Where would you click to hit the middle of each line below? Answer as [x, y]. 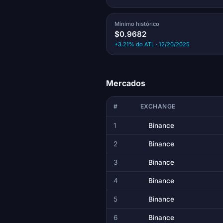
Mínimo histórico [137, 24]
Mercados [125, 83]
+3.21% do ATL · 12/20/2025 [152, 44]
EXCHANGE [158, 106]
